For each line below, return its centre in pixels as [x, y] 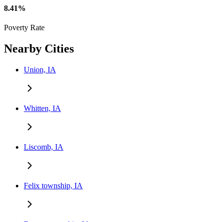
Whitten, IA [42, 108]
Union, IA [40, 69]
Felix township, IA [53, 185]
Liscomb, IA [44, 147]
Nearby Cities [39, 48]
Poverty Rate [24, 28]
